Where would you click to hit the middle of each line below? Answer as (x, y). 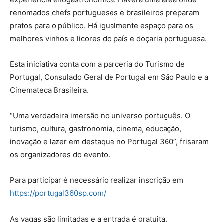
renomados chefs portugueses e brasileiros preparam (105, 13)
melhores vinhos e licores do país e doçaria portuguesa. (108, 38)
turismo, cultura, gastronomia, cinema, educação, (96, 129)
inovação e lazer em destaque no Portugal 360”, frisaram (109, 141)
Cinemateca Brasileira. (50, 90)
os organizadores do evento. (60, 154)
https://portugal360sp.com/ (58, 193)
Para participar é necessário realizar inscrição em (97, 180)
